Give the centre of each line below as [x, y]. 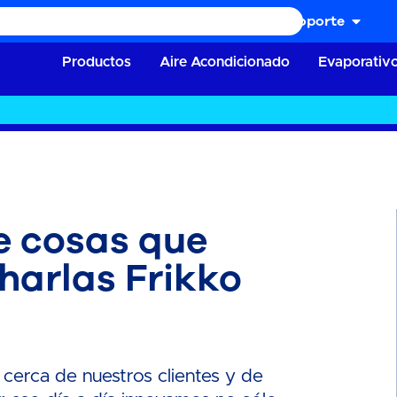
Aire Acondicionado [225, 62]
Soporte [317, 21]
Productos [97, 62]
